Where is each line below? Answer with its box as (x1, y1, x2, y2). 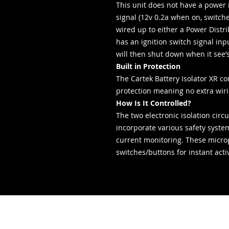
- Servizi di (113, 204, 159, 214)
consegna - (113, 217, 162, 227)
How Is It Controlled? (116, 98, 191, 108)
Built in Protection (116, 61, 180, 71)
